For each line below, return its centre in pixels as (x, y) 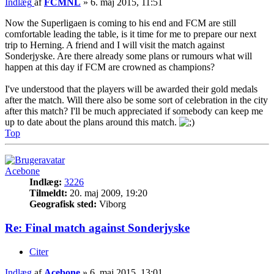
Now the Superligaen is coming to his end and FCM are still (120, 23)
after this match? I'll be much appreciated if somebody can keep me (134, 111)
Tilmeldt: (48, 193)
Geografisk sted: (63, 204)
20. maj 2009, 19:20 (107, 193)
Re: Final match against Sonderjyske (97, 228)
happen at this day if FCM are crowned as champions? (110, 67)
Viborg (111, 204)
